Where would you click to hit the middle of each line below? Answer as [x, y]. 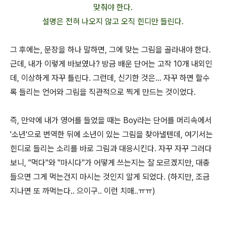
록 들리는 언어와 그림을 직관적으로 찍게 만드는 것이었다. [103, 92]
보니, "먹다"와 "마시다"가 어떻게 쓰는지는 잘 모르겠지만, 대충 [110, 162]
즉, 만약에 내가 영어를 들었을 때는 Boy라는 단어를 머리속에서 [111, 120]
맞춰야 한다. [113, 7]
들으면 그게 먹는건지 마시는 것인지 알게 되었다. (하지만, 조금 [110, 177]
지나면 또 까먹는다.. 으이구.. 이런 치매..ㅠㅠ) [83, 191]
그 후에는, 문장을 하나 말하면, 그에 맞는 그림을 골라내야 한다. [110, 49]
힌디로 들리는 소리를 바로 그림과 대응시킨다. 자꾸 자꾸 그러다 [111, 148]
